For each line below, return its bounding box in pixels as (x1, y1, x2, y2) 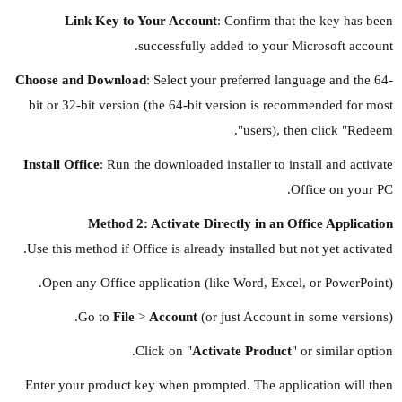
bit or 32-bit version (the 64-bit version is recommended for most (29, 98, 393, 112)
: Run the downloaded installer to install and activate (100, 157, 393, 171)
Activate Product (192, 344, 292, 358)
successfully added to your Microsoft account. (138, 39, 393, 53)
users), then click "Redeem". (243, 123, 393, 137)
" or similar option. (292, 344, 393, 358)
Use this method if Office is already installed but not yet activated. (27, 241, 393, 256)
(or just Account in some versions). (197, 310, 393, 324)
